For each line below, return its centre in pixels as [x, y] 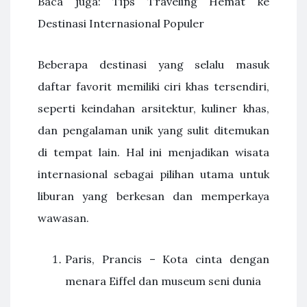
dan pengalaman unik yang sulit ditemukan [153, 130]
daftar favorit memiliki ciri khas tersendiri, [153, 86]
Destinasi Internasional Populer [121, 23]
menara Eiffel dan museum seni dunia [163, 281]
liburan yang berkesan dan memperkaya [153, 196]
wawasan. [63, 218]
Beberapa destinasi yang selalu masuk [153, 64]
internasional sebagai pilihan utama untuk [153, 174]
